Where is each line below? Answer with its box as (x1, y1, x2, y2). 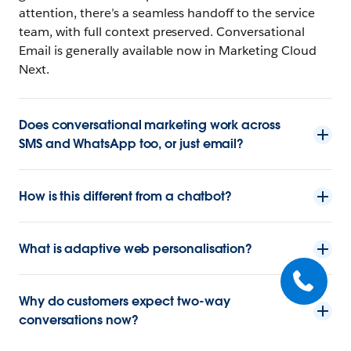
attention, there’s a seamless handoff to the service (19, 4, 316, 21)
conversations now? (19, 311, 139, 328)
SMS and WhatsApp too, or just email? (19, 135, 244, 152)
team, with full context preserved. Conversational (19, 23, 306, 40)
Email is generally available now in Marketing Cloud (19, 42, 317, 59)
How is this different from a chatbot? (19, 187, 233, 204)
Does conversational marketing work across (19, 116, 280, 133)
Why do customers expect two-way (19, 292, 230, 309)
